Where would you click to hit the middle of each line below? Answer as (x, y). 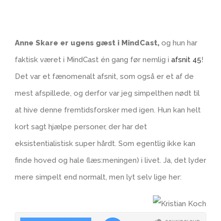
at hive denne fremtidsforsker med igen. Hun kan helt (108, 110)
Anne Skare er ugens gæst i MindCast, (88, 43)
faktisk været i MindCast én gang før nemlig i (93, 60)
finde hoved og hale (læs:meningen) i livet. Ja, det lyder (110, 160)
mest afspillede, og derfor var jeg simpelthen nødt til (107, 93)
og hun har (179, 43)
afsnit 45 (186, 60)
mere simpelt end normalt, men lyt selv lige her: (98, 177)
